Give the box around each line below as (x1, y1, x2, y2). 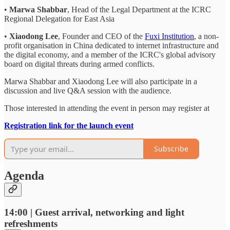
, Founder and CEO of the (58, 31, 145, 41)
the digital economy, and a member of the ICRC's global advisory (4, 50, 216, 59)
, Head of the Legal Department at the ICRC (67, 5, 211, 14)
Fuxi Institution (145, 31, 194, 41)
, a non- (194, 31, 219, 41)
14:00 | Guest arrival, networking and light (4, 207, 184, 218)
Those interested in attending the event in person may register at (4, 103, 209, 112)
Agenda (4, 169, 44, 183)
